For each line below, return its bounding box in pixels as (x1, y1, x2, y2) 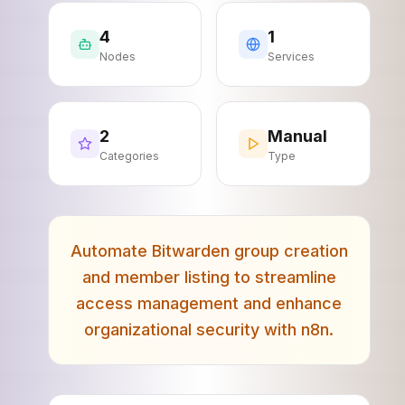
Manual (268, 127, 327, 146)
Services (268, 50, 315, 63)
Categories (99, 149, 159, 163)
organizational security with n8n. (84, 320, 334, 339)
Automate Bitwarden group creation (70, 241, 348, 260)
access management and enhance (76, 294, 342, 313)
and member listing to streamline (81, 268, 336, 287)
